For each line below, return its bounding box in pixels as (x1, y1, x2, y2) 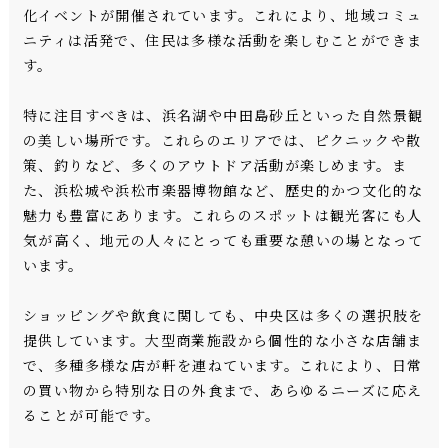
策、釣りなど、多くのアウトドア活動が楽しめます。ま (22, 155, 407, 176)
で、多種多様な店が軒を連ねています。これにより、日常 (22, 355, 423, 376)
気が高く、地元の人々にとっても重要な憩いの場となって (22, 230, 424, 251)
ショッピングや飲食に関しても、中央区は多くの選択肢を (22, 305, 424, 326)
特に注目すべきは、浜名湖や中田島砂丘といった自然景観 (22, 105, 424, 126)
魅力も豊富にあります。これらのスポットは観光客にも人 (22, 205, 423, 226)
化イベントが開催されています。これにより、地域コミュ (22, 5, 423, 26)
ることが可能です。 (22, 405, 161, 426)
